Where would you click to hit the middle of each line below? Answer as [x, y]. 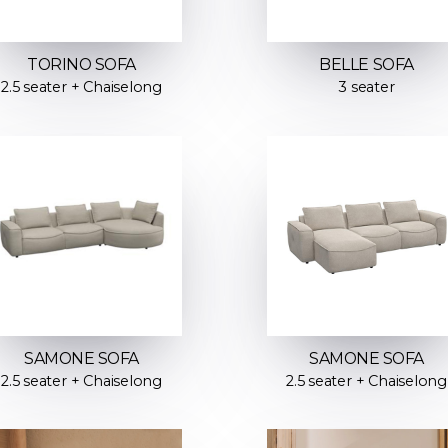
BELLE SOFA [366, 65]
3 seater [366, 87]
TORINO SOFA [81, 65]
